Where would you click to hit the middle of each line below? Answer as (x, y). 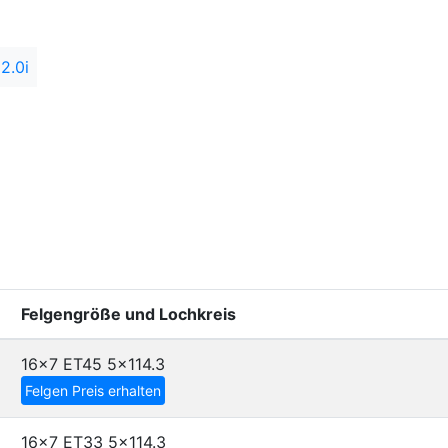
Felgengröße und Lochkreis (128, 314)
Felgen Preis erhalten (93, 390)
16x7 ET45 (61, 364)
